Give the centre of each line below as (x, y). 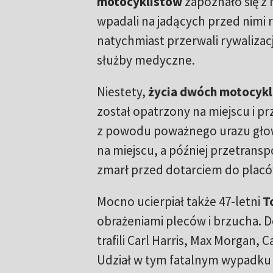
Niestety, (122, 92)
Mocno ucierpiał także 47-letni (179, 201)
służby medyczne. (146, 60)
